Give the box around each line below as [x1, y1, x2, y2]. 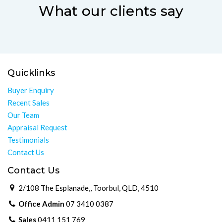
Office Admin [18, 199, 65, 209]
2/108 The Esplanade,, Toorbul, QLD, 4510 [17, 183, 159, 193]
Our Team [7, 110, 39, 119]
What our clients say [39, 2, 183, 20]
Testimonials [7, 135, 49, 144]
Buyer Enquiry [7, 85, 54, 95]
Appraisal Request [7, 122, 67, 132]
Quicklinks [7, 67, 55, 79]
